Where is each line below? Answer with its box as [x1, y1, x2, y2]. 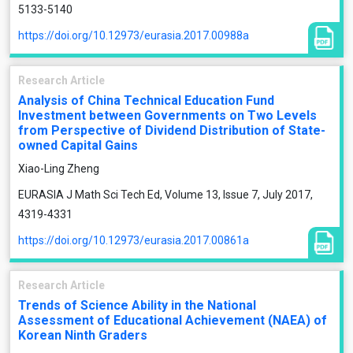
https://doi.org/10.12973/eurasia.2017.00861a [18, 234, 249, 247]
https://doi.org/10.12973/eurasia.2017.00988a [18, 29, 249, 42]
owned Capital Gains [18, 138, 138, 153]
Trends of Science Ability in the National [18, 298, 256, 313]
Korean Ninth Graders [18, 328, 147, 343]
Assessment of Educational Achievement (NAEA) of [18, 313, 327, 328]
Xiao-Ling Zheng [18, 162, 99, 175]
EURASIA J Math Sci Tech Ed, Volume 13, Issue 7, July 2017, [18, 188, 313, 201]
